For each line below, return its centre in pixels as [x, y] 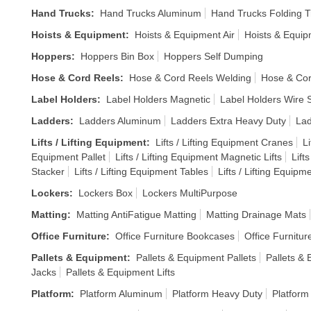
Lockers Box [106, 193]
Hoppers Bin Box [117, 56]
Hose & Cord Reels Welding [190, 78]
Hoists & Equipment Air [185, 35]
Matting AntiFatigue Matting [136, 215]
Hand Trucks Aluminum [151, 13]
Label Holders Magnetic [158, 99]
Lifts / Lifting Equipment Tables [141, 171]
